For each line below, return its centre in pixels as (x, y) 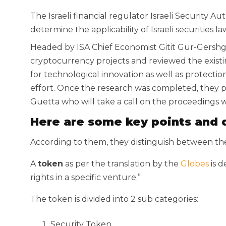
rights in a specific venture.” (86, 177)
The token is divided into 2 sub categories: (114, 199)
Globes (195, 164)
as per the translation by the (122, 164)
